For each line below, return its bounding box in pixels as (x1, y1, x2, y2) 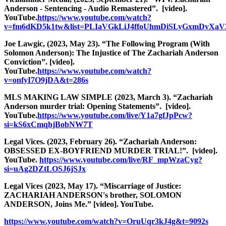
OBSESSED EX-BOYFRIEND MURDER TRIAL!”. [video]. (4, 146, 217, 155)
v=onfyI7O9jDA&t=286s (4, 75, 88, 84)
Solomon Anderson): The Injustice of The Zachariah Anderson (4, 48, 218, 57)
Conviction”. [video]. (4, 57, 75, 66)
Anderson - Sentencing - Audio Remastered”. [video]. (4, 4, 187, 13)
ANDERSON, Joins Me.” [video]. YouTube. (4, 199, 153, 208)
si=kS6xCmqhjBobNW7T (4, 120, 93, 129)
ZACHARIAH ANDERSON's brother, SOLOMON (4, 190, 182, 199)
